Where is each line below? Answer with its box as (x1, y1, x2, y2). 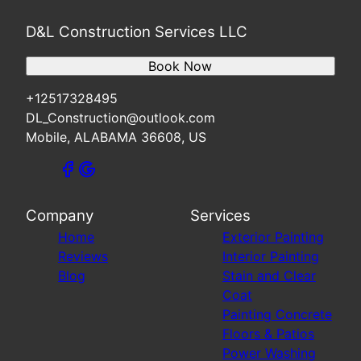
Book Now (148, 57, 213, 74)
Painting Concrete (222, 305, 332, 322)
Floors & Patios (222, 325, 314, 342)
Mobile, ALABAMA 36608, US (26, 128, 206, 145)
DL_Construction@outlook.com (26, 109, 215, 126)
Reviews (58, 247, 108, 264)
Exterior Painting (222, 228, 324, 245)
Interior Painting (222, 247, 319, 264)
